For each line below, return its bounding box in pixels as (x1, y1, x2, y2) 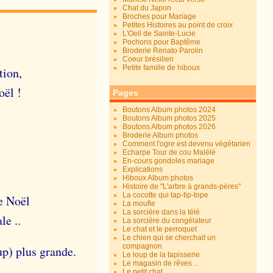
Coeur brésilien (122, 55, 174, 63)
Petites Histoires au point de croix (122, 21, 233, 29)
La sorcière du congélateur (122, 216, 212, 225)
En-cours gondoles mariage (122, 157, 215, 165)
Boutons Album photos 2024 (122, 105, 216, 114)
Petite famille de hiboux (122, 63, 200, 72)
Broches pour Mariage (122, 12, 197, 21)
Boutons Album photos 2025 (122, 114, 216, 122)
